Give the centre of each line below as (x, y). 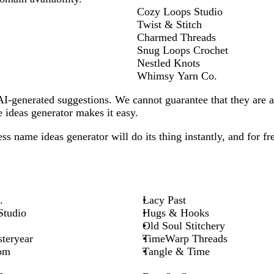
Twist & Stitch (169, 25)
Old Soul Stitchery (184, 225)
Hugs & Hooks (176, 213)
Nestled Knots (168, 63)
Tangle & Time (176, 251)
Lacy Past (164, 200)
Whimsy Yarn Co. (177, 76)
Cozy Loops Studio (180, 12)
